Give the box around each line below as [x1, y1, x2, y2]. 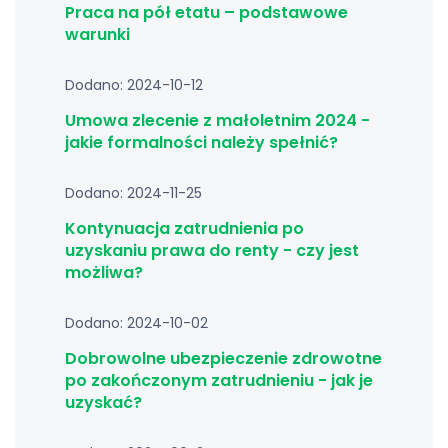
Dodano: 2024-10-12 [65, 75, 203, 95]
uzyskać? [65, 391, 142, 414]
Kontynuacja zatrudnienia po [65, 217, 304, 240]
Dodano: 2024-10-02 [65, 313, 208, 333]
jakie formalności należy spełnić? [65, 131, 338, 154]
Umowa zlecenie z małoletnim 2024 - [65, 109, 370, 132]
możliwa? [65, 261, 143, 284]
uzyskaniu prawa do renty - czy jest [65, 239, 359, 262]
